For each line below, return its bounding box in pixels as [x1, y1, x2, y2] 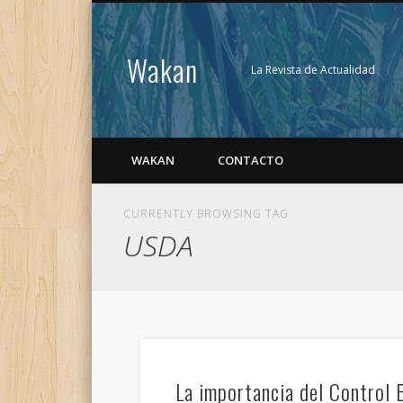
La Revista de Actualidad [250, 62, 375, 77]
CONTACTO [218, 152, 283, 168]
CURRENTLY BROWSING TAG [123, 206, 290, 221]
